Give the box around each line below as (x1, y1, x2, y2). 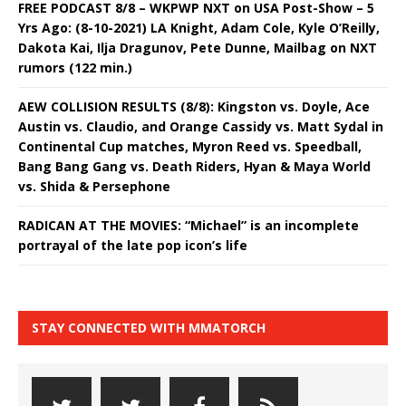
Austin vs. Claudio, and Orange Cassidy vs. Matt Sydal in (18, 118, 383, 136)
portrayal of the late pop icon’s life (18, 237, 247, 255)
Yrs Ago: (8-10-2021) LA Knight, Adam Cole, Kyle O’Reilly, (18, 19, 380, 37)
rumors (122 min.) (18, 59, 132, 77)
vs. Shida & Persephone (18, 178, 170, 196)
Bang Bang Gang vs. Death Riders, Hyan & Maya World (18, 158, 371, 176)
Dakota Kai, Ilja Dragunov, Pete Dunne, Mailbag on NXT (18, 39, 377, 57)
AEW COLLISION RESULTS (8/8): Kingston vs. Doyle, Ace (18, 98, 370, 116)
